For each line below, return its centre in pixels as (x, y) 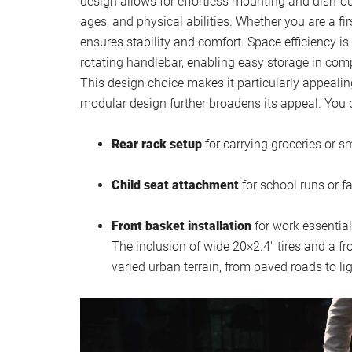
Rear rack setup (157, 145)
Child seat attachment (175, 185)
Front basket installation (181, 226)
